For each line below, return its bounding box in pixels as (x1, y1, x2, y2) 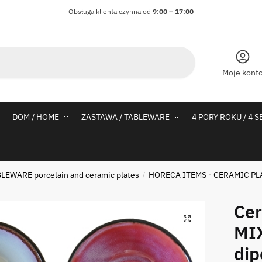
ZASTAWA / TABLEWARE (81, 112, 170, 122)
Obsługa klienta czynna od (68, 7, 151, 16)
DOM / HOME (12, 112, 60, 122)
